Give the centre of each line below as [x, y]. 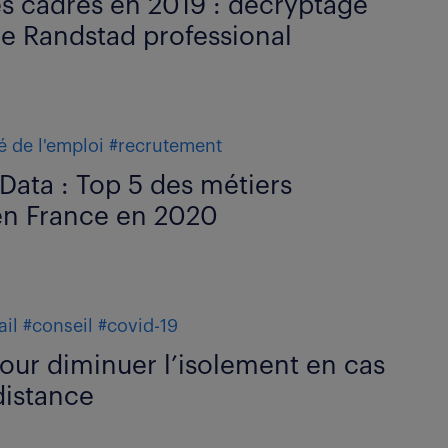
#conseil [58, 326]
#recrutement [166, 146]
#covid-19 [138, 326]
